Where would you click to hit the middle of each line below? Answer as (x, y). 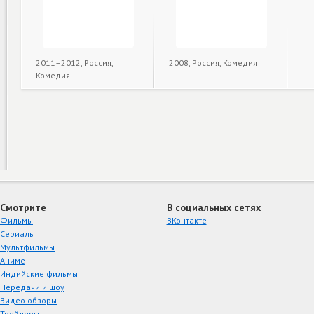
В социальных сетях (213, 207)
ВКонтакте (186, 220)
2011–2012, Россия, (74, 63)
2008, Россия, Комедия (213, 63)
